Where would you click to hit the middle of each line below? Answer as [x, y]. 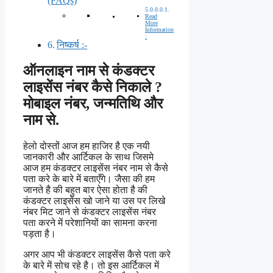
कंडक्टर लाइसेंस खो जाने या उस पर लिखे [94, 200]
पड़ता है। [40, 233]
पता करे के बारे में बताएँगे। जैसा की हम [89, 179]
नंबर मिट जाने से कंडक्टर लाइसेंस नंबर [90, 211]
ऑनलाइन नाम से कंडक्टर [89, 70]
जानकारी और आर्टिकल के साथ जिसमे [88, 157]
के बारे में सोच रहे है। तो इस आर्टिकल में [91, 265]
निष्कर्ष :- [72, 44]
